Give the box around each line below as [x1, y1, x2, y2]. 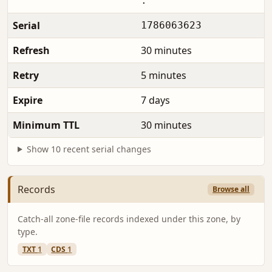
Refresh [13, 43, 50, 57]
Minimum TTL [13, 118, 80, 132]
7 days [141, 93, 170, 107]
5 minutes [141, 68, 186, 82]
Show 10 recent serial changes [26, 143, 151, 155]
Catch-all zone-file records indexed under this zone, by [18, 213, 240, 225]
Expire [13, 93, 42, 107]
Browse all [212, 184, 250, 195]
